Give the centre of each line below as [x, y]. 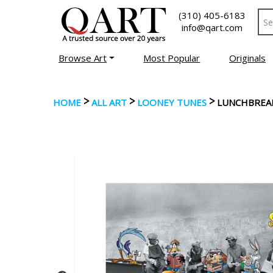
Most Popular [172, 58]
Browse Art [83, 58]
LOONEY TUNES [172, 102]
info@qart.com [212, 27]
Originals [247, 58]
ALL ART [109, 102]
